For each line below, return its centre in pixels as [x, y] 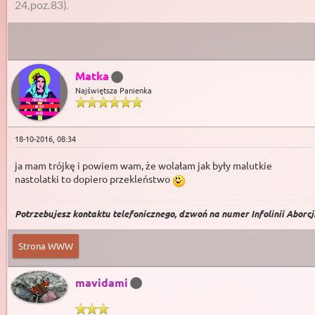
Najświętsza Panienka [114, 90]
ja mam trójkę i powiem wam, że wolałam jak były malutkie [143, 166]
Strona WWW [46, 245]
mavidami [102, 282]
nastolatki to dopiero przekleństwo [94, 179]
